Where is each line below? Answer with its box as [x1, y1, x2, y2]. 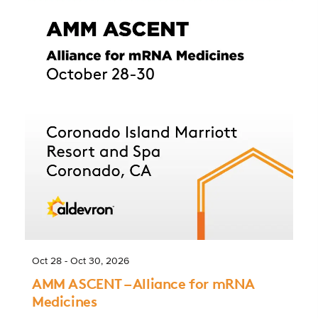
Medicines [32, 292, 97, 310]
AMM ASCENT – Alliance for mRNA [32, 274, 256, 292]
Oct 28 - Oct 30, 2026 [32, 255, 129, 268]
